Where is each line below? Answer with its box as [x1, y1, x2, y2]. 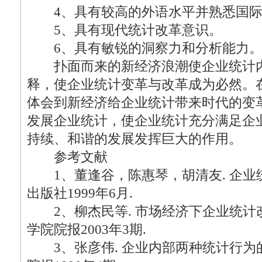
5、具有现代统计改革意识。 [27, 22, 222, 37]
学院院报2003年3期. [27, 222, 146, 237]
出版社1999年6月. [27, 185, 133, 201]
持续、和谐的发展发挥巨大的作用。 [27, 131, 242, 146]
